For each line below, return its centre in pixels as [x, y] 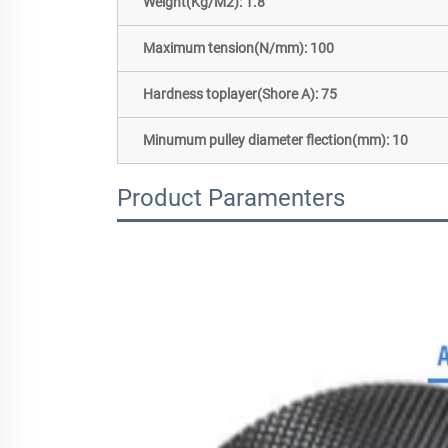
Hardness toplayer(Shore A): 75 [240, 94]
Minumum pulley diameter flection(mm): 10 [275, 140]
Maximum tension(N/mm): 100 [238, 48]
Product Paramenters [231, 198]
